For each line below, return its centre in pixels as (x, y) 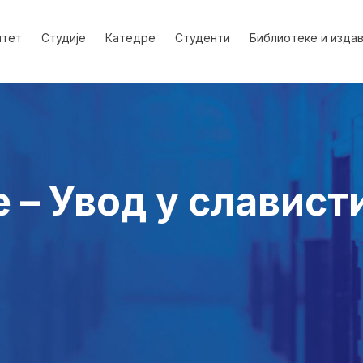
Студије (64, 38)
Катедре (130, 38)
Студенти (203, 38)
